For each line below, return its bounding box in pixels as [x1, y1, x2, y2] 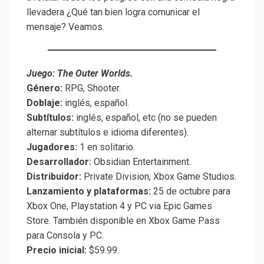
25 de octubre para [151, 186, 230, 197]
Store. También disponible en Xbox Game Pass [27, 215, 220, 227]
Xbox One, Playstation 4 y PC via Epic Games [27, 200, 212, 212]
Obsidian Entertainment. [91, 156, 191, 168]
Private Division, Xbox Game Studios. [81, 171, 236, 183]
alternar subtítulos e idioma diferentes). [27, 127, 189, 138]
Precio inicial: [27, 245, 87, 256]
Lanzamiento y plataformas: [27, 186, 151, 197]
